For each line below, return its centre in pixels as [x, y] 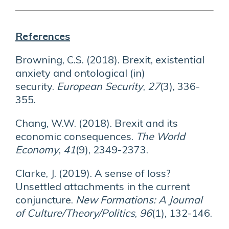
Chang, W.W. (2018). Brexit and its [97, 123]
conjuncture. [45, 200]
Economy [37, 150]
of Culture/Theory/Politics [75, 213]
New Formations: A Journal [139, 200]
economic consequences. [76, 136]
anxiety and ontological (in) [80, 73]
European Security [100, 86]
